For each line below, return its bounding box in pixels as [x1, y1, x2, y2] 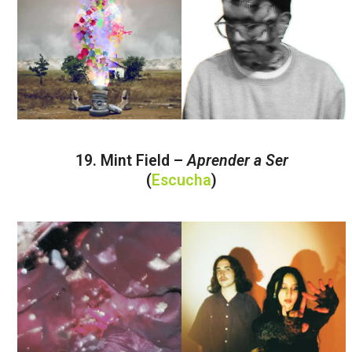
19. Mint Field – [75, 151, 187, 170]
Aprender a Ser [186, 151, 288, 170]
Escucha [152, 170, 212, 189]
